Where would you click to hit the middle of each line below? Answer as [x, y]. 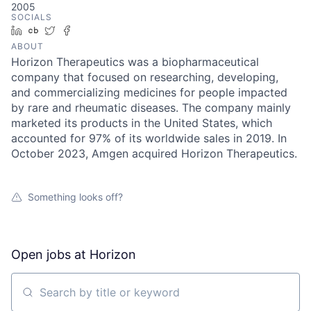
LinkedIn [47, 30]
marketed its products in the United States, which [142, 123]
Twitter [76, 30]
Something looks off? [75, 197]
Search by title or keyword [81, 298]
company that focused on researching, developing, [145, 77]
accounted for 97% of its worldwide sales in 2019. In [149, 138]
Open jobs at [50, 254]
